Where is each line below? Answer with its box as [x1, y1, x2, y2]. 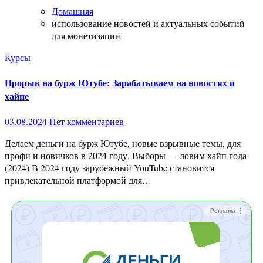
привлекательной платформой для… [5, 174, 151, 187]
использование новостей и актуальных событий [52, 16, 245, 29]
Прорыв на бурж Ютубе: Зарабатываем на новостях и [5, 75, 235, 89]
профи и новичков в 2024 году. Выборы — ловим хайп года [5, 149, 247, 162]
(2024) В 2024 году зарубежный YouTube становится [5, 161, 214, 174]
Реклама [210, 207, 235, 214]
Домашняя [52, 4, 93, 17]
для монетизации [52, 29, 120, 42]
